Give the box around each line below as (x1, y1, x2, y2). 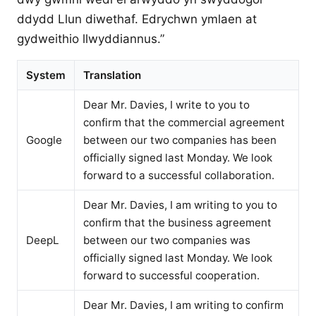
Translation (83, 68, 141, 82)
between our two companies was (83, 233, 250, 247)
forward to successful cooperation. (83, 269, 260, 282)
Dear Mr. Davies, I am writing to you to (83, 198, 277, 212)
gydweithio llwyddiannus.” (17, 32, 164, 46)
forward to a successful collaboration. (83, 169, 274, 182)
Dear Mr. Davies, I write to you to (83, 98, 250, 111)
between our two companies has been (83, 133, 276, 147)
